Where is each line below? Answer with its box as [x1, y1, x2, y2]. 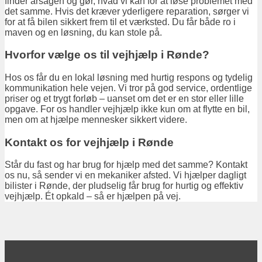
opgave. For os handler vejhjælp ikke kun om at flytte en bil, [5, 104, 250, 114]
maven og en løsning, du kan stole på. [5, 27, 162, 37]
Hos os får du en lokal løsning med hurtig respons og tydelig [5, 73, 253, 82]
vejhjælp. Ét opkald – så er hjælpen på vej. [5, 191, 181, 202]
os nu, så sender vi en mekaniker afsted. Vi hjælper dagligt [5, 170, 246, 181]
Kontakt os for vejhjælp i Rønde [5, 136, 174, 149]
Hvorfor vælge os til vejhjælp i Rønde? [5, 49, 209, 61]
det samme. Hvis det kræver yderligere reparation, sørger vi [5, 6, 249, 16]
